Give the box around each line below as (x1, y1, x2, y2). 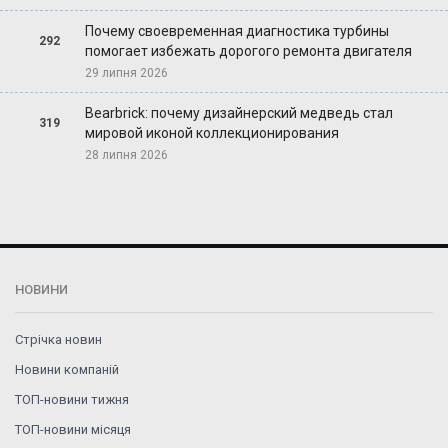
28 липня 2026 (84, 147, 168, 162)
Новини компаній (15, 361, 119, 377)
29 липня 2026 (84, 65, 168, 80)
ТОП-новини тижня (15, 391, 129, 407)
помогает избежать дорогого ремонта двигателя (84, 42, 412, 59)
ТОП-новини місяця (15, 421, 131, 437)
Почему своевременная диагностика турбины (84, 22, 389, 39)
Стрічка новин (15, 331, 102, 347)
